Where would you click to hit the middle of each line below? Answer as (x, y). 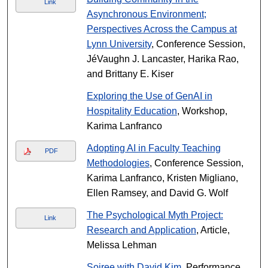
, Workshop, (202, 111)
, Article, (213, 230)
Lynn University (119, 44)
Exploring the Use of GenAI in (149, 96)
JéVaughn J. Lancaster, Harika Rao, (162, 59)
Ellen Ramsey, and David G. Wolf (157, 193)
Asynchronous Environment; (146, 14)
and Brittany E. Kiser (130, 74)
